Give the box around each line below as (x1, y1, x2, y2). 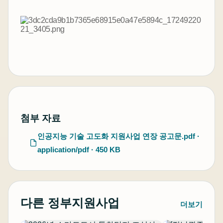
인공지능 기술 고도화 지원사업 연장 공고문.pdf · (37, 132, 200, 141)
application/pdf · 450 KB (37, 145, 120, 154)
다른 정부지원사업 (20, 196, 119, 210)
